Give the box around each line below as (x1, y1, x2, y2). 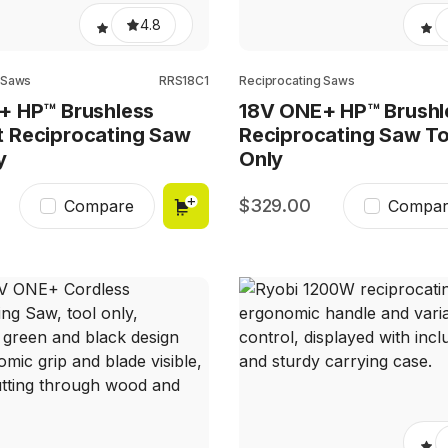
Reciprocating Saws (239, 73, 355, 88)
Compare (64, 196, 134, 216)
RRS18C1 (158, 73, 209, 88)
